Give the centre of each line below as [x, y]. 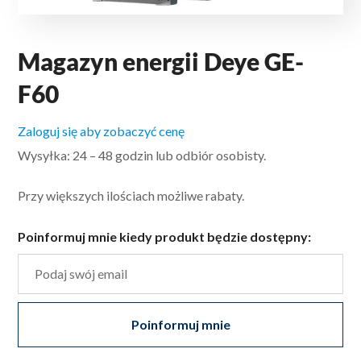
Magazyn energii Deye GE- [161, 61]
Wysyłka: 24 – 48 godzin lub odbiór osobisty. [142, 155]
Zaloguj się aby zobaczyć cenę [102, 131]
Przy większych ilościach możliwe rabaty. [131, 195]
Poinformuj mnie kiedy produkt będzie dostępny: [165, 236]
